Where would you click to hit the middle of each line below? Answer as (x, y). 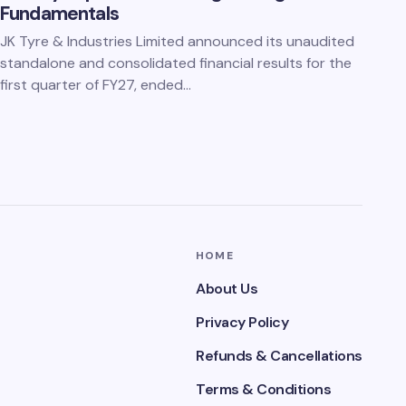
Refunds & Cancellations (279, 356)
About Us (227, 289)
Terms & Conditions (264, 389)
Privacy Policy (242, 322)
